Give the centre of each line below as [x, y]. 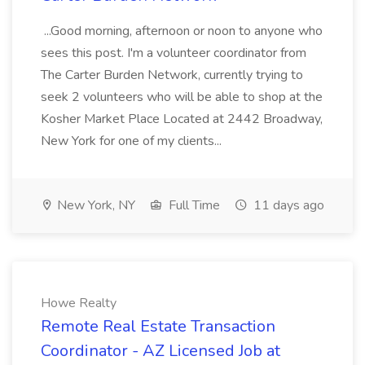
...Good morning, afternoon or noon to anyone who [182, 31]
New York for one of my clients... [133, 141]
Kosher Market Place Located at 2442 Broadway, [182, 119]
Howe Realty [79, 303]
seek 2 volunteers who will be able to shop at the [182, 97]
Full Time [193, 205]
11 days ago [287, 205]
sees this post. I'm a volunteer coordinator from [174, 53]
